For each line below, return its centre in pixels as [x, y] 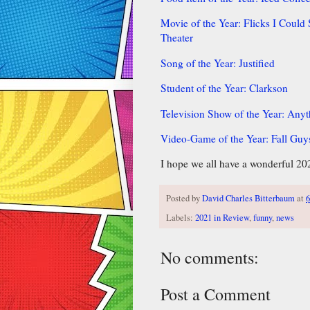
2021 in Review [222, 217]
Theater [177, 38]
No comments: [210, 257]
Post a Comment [216, 294]
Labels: [181, 217]
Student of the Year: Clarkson [224, 88]
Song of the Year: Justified [218, 63]
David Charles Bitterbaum [248, 199]
